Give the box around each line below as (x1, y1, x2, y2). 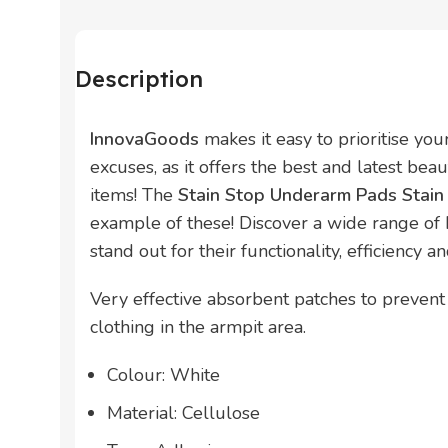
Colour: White (107, 362, 220, 387)
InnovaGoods (90, 126, 199, 151)
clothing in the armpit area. (90, 314, 306, 339)
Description (75, 64, 203, 93)
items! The (90, 182, 178, 207)
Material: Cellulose (107, 400, 260, 425)
